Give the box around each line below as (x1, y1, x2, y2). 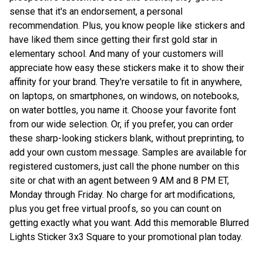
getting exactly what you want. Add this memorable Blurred (9, 217, 249, 228)
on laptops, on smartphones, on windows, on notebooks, (9, 90, 239, 102)
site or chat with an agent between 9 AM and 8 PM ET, (9, 174, 229, 186)
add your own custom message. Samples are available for (9, 146, 247, 158)
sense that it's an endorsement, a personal (9, 5, 183, 17)
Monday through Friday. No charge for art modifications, (9, 188, 235, 200)
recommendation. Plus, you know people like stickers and (9, 19, 245, 31)
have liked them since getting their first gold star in (9, 33, 217, 45)
